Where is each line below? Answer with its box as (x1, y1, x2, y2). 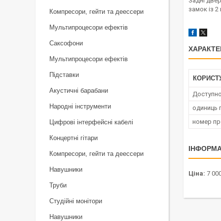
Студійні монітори (49, 197, 102, 205)
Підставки (49, 71, 79, 78)
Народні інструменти (49, 103, 111, 110)
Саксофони (49, 39, 83, 47)
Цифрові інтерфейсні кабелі (49, 118, 133, 126)
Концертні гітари (49, 134, 98, 142)
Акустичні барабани (49, 87, 108, 94)
